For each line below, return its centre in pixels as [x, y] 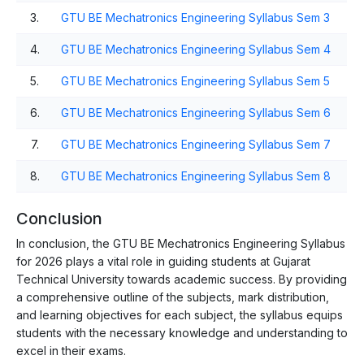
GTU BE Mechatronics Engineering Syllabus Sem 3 [195, 17]
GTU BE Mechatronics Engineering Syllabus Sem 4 [196, 49]
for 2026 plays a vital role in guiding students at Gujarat [163, 261]
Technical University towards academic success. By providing [182, 279]
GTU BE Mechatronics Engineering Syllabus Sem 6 [196, 112]
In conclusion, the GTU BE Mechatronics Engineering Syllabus [181, 243]
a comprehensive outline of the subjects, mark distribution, [173, 297]
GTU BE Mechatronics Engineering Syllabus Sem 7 [196, 144]
